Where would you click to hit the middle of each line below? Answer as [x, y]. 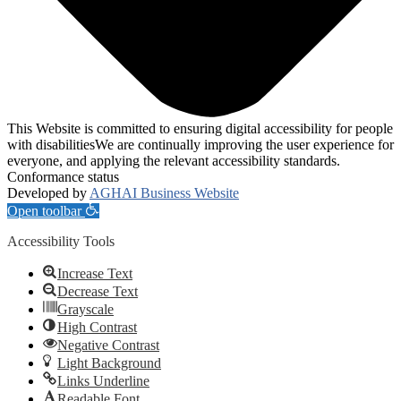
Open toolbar [44, 210]
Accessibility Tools [61, 241]
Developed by [48, 192]
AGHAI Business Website [164, 192]
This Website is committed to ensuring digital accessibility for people [200, 128]
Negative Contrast [108, 345]
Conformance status [63, 176]
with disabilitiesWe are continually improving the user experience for [200, 144]
